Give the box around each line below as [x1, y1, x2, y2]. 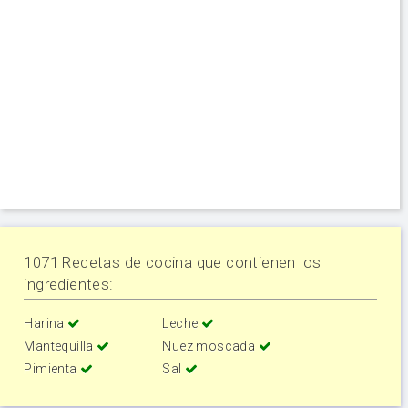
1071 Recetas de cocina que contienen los [24, 252, 321, 271]
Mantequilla [24, 338, 97, 353]
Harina [24, 315, 68, 331]
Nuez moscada [162, 338, 259, 353]
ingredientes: [24, 274, 114, 293]
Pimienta [24, 361, 80, 376]
